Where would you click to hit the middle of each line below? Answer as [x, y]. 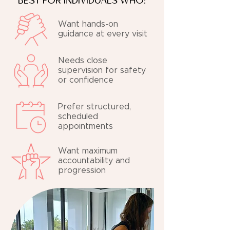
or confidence [86, 80]
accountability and [94, 161]
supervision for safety [102, 70]
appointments [85, 126]
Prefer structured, [94, 107]
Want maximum [88, 151]
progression [82, 170]
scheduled [78, 117]
